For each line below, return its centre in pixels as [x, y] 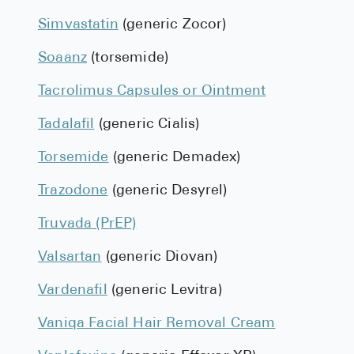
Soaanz [63, 58]
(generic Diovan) [160, 257]
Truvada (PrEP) [87, 224]
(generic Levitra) [164, 290]
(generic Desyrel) [168, 191]
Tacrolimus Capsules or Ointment [152, 91]
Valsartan [70, 257]
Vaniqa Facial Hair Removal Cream [157, 324]
